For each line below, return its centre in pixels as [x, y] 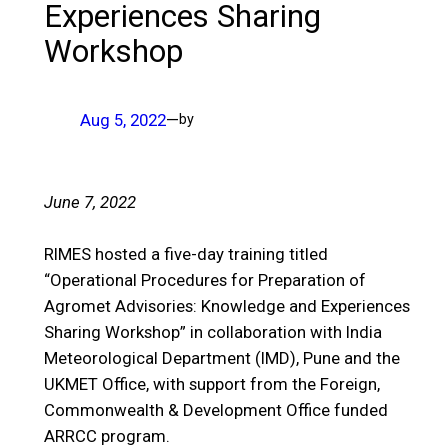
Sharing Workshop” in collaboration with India [212, 331]
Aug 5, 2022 [122, 119]
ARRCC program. [110, 435]
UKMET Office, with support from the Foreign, [211, 383]
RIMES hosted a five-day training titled [185, 253]
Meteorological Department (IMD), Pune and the [221, 357]
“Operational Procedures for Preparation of [204, 279]
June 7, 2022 [89, 201]
